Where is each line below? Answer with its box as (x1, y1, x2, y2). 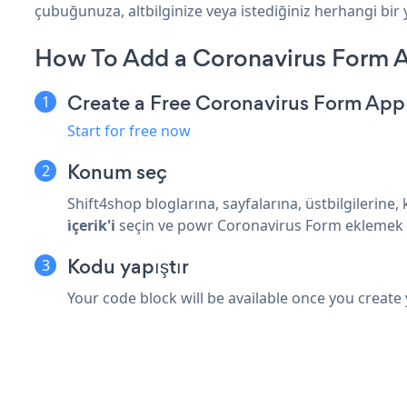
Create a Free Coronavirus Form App (67, 88, 405, 117)
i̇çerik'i (67, 214, 115, 235)
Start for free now (67, 120, 191, 141)
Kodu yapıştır (67, 252, 189, 281)
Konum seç (67, 157, 167, 186)
